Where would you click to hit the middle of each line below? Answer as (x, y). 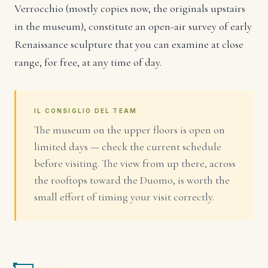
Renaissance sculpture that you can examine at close (129, 45)
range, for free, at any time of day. (88, 63)
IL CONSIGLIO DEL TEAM (86, 111)
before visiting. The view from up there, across (135, 164)
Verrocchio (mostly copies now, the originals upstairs (130, 9)
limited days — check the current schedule (128, 147)
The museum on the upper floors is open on (130, 130)
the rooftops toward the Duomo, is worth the (132, 180)
